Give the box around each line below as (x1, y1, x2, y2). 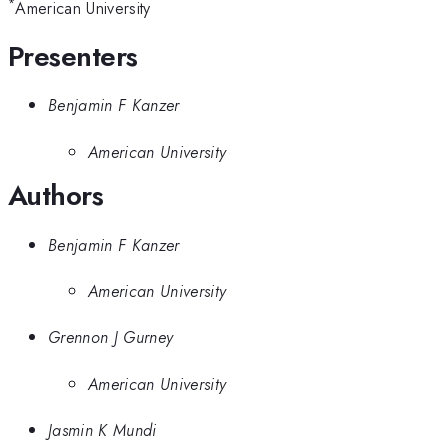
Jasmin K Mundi (48, 418, 157, 443)
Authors (8, 175, 104, 217)
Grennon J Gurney (48, 325, 174, 350)
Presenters (8, 35, 138, 77)
